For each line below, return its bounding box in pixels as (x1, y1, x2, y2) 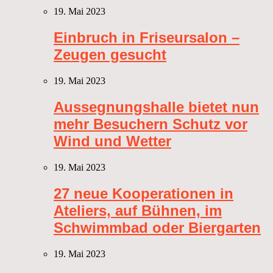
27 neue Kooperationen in (54, 185, 233, 202)
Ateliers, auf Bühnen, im (54, 202, 222, 219)
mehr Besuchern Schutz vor (54, 116, 247, 133)
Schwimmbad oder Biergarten (54, 219, 261, 236)
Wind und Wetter (54, 133, 171, 150)
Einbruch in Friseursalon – (54, 29, 239, 46)
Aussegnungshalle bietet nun (54, 99, 259, 116)
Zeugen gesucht (54, 46, 166, 63)
